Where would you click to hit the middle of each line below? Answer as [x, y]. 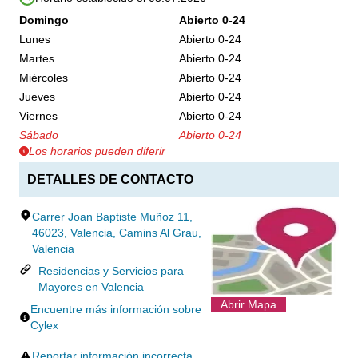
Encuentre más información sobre [116, 309]
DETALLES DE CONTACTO [110, 179]
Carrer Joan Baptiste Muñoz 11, [112, 217]
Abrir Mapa [249, 304]
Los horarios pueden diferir [97, 151]
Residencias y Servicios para [111, 271]
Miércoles [44, 78]
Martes [37, 58]
